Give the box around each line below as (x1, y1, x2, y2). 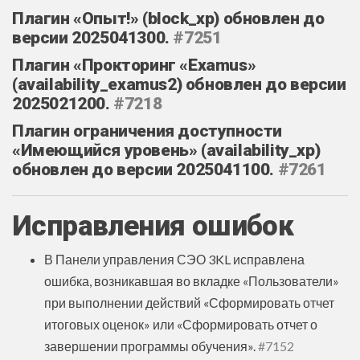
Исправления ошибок (12, 209, 301, 243)
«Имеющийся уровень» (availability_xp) (12, 140, 321, 160)
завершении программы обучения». (44, 337, 258, 354)
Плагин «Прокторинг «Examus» (12, 55, 256, 75)
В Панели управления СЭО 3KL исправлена (44, 251, 305, 267)
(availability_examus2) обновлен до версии (12, 74, 346, 94)
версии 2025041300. (12, 27, 174, 47)
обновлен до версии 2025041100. (12, 159, 278, 179)
